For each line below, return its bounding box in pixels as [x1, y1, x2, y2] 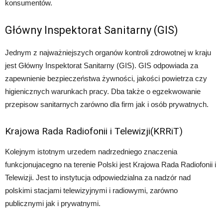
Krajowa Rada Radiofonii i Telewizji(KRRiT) [5, 125, 183, 137]
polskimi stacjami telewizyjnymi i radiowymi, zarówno [5, 186, 178, 195]
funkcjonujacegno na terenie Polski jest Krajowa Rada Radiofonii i [5, 160, 216, 169]
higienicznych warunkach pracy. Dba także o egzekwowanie [5, 87, 201, 96]
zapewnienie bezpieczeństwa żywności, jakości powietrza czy [5, 74, 207, 83]
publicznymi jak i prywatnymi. [5, 199, 101, 208]
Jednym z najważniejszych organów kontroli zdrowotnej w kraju [5, 48, 211, 57]
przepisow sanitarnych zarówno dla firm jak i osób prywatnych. [5, 100, 209, 109]
